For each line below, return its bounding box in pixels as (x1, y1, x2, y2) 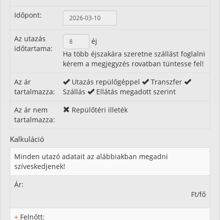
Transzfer (149, 77, 184, 86)
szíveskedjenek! (14, 161, 65, 171)
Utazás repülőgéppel (70, 77, 142, 86)
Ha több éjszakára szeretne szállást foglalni (63, 49, 205, 58)
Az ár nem (14, 105, 48, 114)
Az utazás (14, 33, 46, 43)
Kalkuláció (10, 134, 44, 144)
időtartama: (14, 43, 53, 53)
